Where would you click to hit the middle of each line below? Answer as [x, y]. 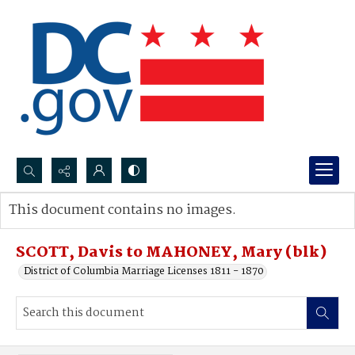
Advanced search [65, 226]
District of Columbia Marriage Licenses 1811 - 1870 [144, 271]
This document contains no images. [122, 210]
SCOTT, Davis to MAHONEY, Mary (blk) [172, 253]
